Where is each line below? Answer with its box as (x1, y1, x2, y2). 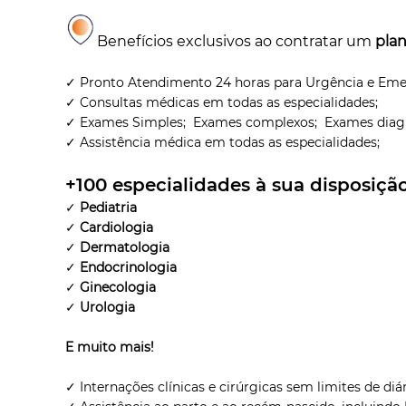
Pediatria (80, 198, 138, 216)
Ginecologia (80, 278, 157, 295)
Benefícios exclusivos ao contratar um (93, 32, 376, 50)
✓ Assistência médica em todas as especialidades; (65, 133, 381, 150)
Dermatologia (80, 238, 170, 256)
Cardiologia (80, 218, 154, 236)
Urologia (80, 298, 136, 315)
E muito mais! (65, 338, 155, 355)
